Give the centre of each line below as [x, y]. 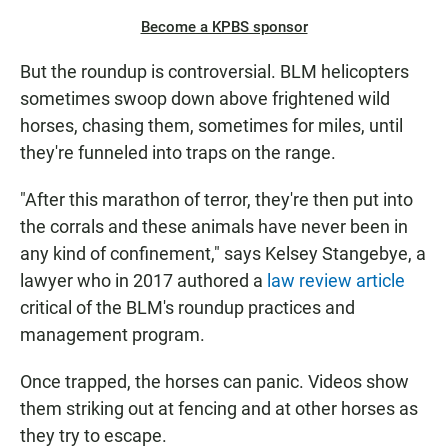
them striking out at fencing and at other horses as [219, 409]
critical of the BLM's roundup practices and [187, 308]
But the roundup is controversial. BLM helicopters [214, 72]
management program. [112, 335]
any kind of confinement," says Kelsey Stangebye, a [223, 254]
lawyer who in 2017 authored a [143, 281]
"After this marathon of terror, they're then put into [216, 200]
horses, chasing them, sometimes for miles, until [211, 126]
